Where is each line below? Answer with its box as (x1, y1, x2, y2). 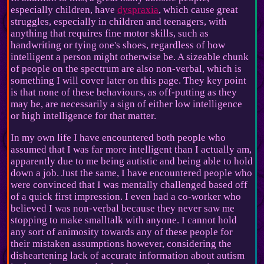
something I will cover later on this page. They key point (11, 74, 247, 86)
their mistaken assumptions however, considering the (11, 237, 232, 249)
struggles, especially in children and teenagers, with (11, 15, 227, 27)
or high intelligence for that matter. (11, 110, 157, 121)
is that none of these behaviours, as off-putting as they (11, 86, 237, 98)
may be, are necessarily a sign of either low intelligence (11, 98, 243, 110)
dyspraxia (117, 4, 159, 15)
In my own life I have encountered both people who (11, 131, 226, 143)
